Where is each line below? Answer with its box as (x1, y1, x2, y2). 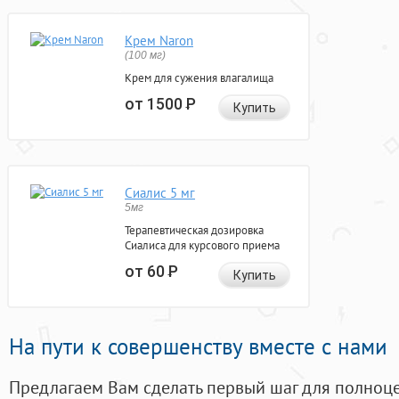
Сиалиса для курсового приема (125, 238, 280, 254)
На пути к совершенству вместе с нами (9, 332, 387, 362)
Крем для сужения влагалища (125, 70, 273, 86)
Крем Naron (125, 32, 193, 50)
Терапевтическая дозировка (125, 223, 264, 239)
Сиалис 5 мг (125, 184, 195, 202)
